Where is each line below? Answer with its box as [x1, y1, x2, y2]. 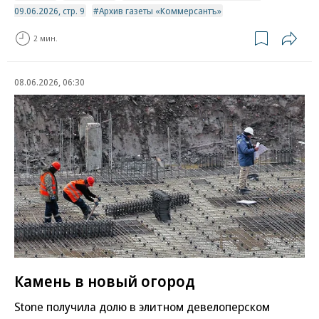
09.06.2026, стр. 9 [14, 4, 85, 17]
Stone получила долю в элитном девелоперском [14, 298, 270, 315]
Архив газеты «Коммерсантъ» [99, 4, 221, 17]
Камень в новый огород [14, 270, 195, 292]
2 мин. [33, 33, 58, 44]
